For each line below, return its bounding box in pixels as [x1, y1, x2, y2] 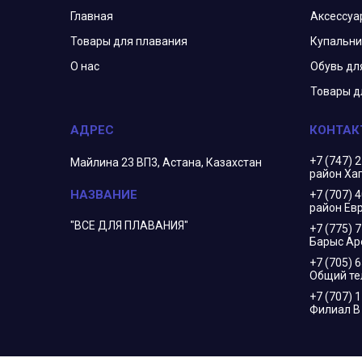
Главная [70, 10, 114, 23]
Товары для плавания [70, 35, 188, 48]
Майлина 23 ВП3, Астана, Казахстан [70, 156, 263, 170]
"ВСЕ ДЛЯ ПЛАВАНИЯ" [70, 219, 189, 233]
